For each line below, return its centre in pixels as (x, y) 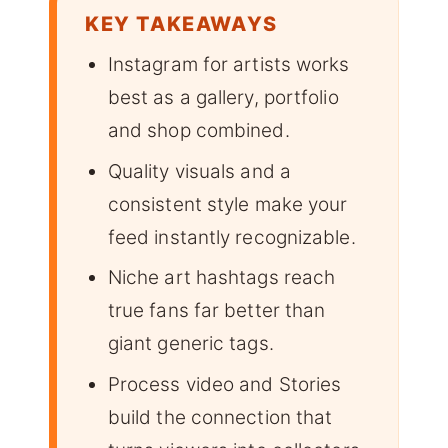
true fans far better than (216, 311)
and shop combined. (198, 130)
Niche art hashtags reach (221, 278)
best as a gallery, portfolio (223, 97)
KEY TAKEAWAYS (181, 23)
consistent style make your (227, 204)
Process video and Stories (224, 384)
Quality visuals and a (199, 171)
